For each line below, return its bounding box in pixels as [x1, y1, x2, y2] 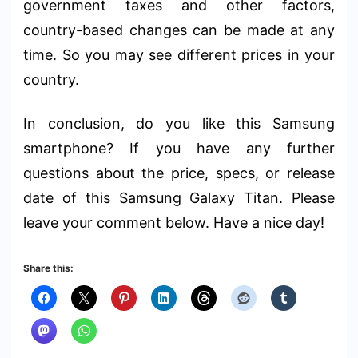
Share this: [23, 261, 74, 274]
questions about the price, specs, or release [23, 164, 335, 181]
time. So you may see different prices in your [23, 46, 335, 63]
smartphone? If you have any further [23, 139, 335, 157]
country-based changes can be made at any [23, 21, 335, 38]
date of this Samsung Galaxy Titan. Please [23, 189, 335, 206]
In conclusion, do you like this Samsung [23, 114, 335, 132]
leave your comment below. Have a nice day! [23, 213, 324, 231]
